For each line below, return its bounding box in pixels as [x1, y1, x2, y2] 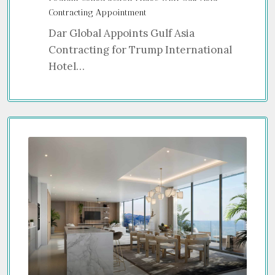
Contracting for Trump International [48, 42, 233, 56]
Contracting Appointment [48, 7, 147, 18]
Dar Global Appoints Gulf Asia [48, 26, 195, 40]
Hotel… [48, 59, 85, 73]
